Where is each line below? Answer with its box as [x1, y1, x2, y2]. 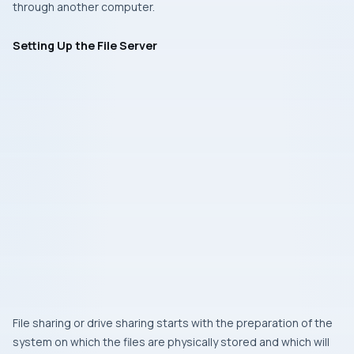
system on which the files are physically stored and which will [13, 334, 330, 349]
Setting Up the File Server [13, 38, 157, 53]
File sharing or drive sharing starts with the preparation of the [13, 315, 333, 330]
